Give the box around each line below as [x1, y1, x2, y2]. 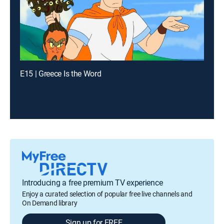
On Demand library [22, 198, 77, 207]
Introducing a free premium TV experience [22, 177, 163, 188]
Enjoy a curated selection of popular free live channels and [22, 189, 192, 198]
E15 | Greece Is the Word [20, 68, 101, 79]
